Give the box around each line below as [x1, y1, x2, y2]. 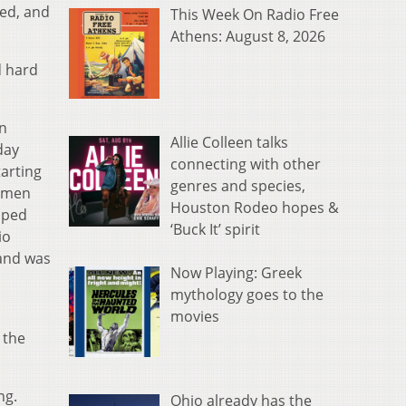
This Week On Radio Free [170, 5, 339, 25]
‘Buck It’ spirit [170, 219, 260, 240]
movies [170, 306, 219, 327]
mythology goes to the [170, 285, 324, 305]
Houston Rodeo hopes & [170, 198, 339, 218]
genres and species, [170, 176, 305, 197]
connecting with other [170, 154, 321, 175]
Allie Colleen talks [170, 132, 288, 153]
